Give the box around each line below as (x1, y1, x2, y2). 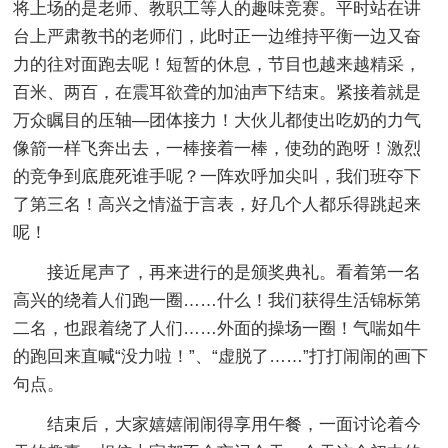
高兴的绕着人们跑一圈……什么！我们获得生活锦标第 (13, 290, 422, 310)
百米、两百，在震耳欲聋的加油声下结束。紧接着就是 (13, 82, 422, 102)
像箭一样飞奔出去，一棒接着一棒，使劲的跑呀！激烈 (13, 138, 422, 158)
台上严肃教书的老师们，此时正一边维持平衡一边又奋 (13, 26, 422, 46)
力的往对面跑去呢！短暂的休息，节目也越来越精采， (13, 54, 422, 74)
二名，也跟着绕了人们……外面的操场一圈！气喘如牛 (13, 318, 422, 338)
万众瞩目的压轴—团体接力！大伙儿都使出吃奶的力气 (13, 110, 422, 130)
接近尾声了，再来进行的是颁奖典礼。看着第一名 (47, 262, 422, 282)
